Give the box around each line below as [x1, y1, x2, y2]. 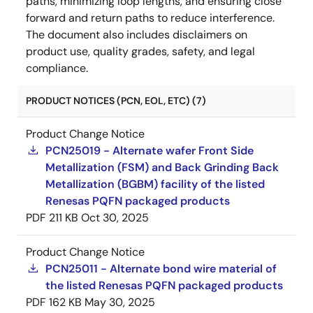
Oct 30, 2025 [81, 210, 149, 226]
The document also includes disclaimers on [26, 27, 247, 43]
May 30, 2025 [85, 295, 155, 310]
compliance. [26, 61, 88, 76]
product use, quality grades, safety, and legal [26, 44, 255, 59]
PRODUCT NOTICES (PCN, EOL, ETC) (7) [26, 94, 206, 108]
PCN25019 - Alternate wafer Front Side [45, 143, 254, 159]
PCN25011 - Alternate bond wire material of [45, 261, 277, 277]
